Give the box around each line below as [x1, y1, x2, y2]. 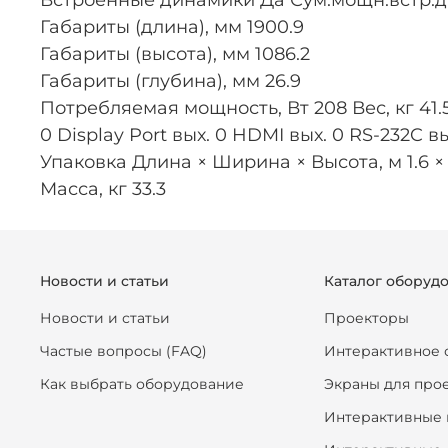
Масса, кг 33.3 [40, 178, 166, 201]
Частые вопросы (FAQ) [40, 341, 207, 360]
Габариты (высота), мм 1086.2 [40, 43, 310, 66]
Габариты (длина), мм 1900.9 [40, 16, 304, 39]
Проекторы [324, 308, 409, 327]
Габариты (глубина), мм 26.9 [40, 70, 301, 93]
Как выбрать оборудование [40, 374, 244, 393]
